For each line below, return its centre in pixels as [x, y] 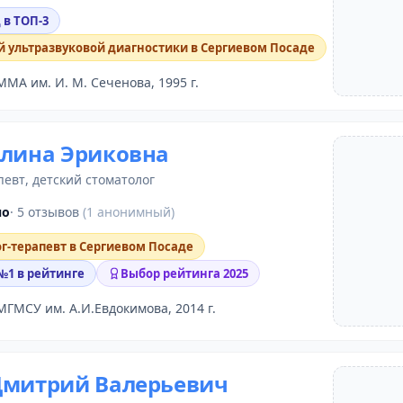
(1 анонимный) [129, 211]
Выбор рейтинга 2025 [184, 274]
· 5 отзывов [46, 211]
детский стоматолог [94, 179]
